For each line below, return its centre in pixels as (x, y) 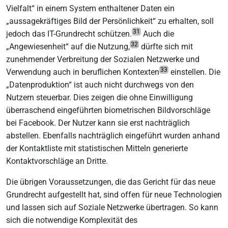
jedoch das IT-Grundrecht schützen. (69, 34)
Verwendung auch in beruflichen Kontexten (83, 72)
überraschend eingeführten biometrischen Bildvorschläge (108, 110)
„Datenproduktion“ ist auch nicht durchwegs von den (100, 84)
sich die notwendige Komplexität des (72, 220)
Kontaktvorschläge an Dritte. (57, 161)
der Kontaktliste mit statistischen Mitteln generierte (97, 148)
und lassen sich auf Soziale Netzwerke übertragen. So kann (112, 207)
